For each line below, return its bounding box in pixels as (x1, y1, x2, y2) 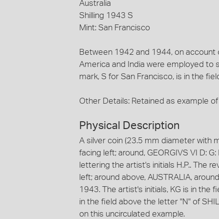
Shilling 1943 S (79, 11, 133, 20)
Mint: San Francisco (79, 23, 150, 32)
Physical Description (79, 120, 180, 131)
